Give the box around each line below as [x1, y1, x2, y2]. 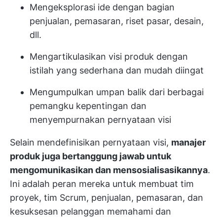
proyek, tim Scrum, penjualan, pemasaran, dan [10, 192, 203, 203]
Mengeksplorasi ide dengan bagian [30, 2, 175, 13]
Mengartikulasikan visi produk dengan [30, 51, 188, 62]
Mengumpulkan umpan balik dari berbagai [30, 87, 204, 98]
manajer [171, 137, 206, 148]
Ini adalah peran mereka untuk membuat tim [10, 179, 194, 189]
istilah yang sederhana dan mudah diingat [30, 65, 204, 76]
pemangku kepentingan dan [30, 101, 147, 111]
